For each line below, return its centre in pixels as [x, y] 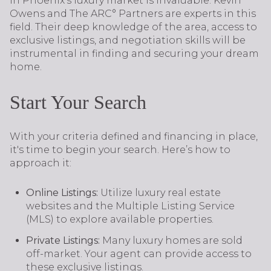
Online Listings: [63, 192]
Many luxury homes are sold [171, 241]
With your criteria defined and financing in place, [134, 137]
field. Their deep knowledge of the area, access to [133, 27]
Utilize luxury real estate [160, 192]
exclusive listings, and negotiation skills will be [128, 40]
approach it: [41, 163]
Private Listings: [63, 241]
